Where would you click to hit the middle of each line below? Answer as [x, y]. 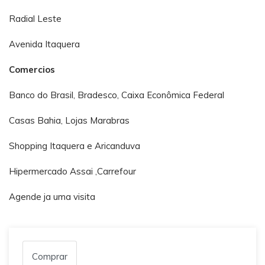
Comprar [49, 257]
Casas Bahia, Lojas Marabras [70, 121]
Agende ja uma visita [53, 197]
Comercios [33, 70]
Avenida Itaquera [46, 44]
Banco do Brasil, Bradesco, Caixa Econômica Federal [117, 95]
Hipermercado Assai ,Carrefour [74, 172]
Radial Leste [35, 19]
